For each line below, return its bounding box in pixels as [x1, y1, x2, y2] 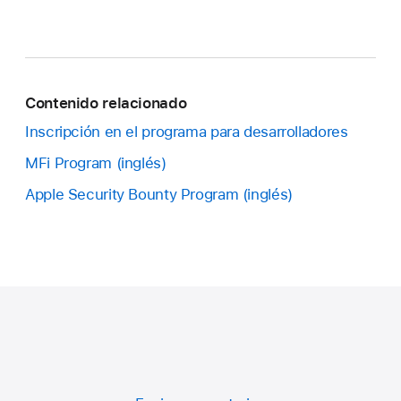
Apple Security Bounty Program [25, 184, 239, 203]
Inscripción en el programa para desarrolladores [25, 122, 348, 141]
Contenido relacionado [25, 93, 187, 112]
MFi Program [25, 153, 112, 172]
